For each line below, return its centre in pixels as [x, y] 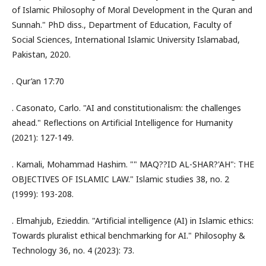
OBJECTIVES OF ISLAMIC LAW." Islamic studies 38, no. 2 [121, 179]
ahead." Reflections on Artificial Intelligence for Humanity [122, 123]
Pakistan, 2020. [41, 54]
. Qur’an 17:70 [38, 81]
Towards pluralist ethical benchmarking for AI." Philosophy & [129, 235]
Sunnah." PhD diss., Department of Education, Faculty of [122, 25]
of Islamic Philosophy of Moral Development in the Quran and [132, 10]
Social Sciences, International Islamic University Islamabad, [126, 39]
